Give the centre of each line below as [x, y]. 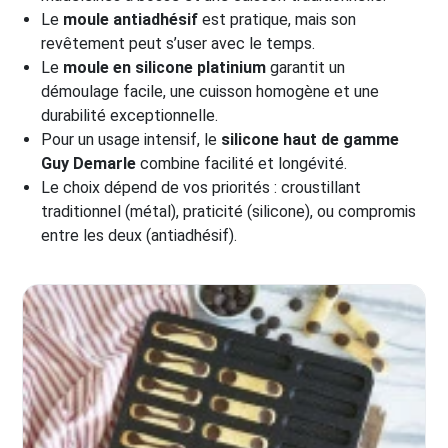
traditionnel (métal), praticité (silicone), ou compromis [229, 211]
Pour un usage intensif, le [131, 139]
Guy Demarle [89, 163]
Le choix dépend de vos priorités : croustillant [201, 187]
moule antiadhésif [131, 19]
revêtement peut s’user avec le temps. [178, 43]
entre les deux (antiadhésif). [139, 235]
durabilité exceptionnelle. [130, 115]
